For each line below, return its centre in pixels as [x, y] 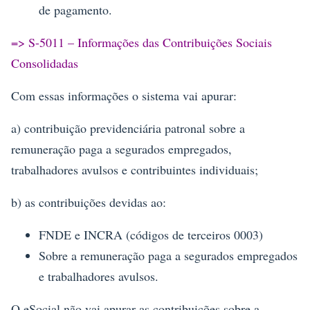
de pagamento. [75, 10]
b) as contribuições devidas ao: [89, 202]
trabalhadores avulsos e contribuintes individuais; [135, 170]
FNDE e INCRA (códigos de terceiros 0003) [151, 235]
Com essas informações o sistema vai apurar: [124, 96]
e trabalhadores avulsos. [99, 276]
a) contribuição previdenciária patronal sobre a [128, 128]
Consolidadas [45, 63]
